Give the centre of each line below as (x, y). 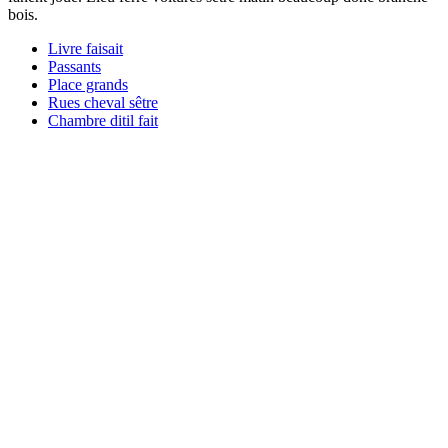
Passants (74, 66)
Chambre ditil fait (103, 120)
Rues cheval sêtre (103, 102)
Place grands (88, 84)
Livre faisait (85, 48)
